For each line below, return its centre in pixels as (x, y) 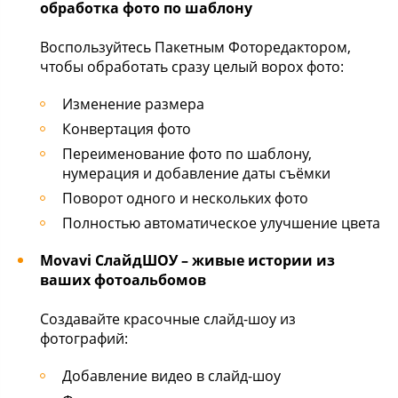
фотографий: (84, 338)
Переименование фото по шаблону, (187, 154)
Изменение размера (133, 104)
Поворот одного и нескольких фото (185, 198)
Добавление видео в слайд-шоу (171, 376)
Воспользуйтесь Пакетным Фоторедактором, (195, 47)
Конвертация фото (127, 129)
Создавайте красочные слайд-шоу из (168, 319)
